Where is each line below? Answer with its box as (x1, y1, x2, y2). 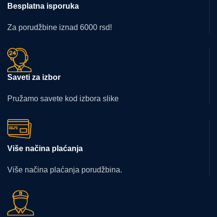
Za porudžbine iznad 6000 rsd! (7, 23, 112, 32)
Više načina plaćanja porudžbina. (7, 166, 122, 174)
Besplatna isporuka (7, 2, 79, 11)
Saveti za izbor (7, 73, 61, 82)
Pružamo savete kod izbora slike (7, 94, 119, 103)
